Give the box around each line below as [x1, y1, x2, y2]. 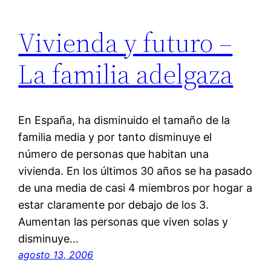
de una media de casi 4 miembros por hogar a [18, 181, 253, 195]
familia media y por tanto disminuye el [18, 131, 212, 144]
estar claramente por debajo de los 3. [18, 198, 209, 212]
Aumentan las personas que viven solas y [18, 215, 229, 229]
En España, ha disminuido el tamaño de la [18, 114, 230, 127]
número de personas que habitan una [18, 148, 209, 161]
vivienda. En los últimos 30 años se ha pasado [18, 165, 253, 178]
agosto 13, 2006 [18, 249, 94, 261]
